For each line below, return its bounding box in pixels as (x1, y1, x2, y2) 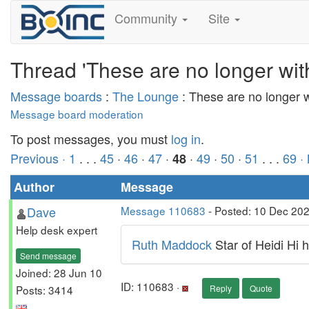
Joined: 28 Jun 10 (16, 264, 102, 280)
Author (14, 178, 54, 196)
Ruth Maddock (132, 235, 212, 253)
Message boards (10, 87, 102, 105)
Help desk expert (16, 222, 97, 237)
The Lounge (112, 87, 179, 105)
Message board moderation (10, 106, 143, 121)
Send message (20, 249, 77, 261)
